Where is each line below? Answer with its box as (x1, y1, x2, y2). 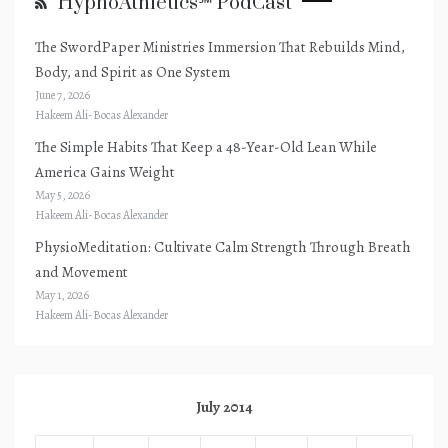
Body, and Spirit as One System (35, 61, 230, 82)
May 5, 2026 (35, 186, 90, 203)
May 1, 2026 (35, 286, 89, 303)
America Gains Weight (35, 161, 175, 182)
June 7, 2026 (35, 86, 90, 103)
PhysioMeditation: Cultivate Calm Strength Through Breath (35, 236, 411, 257)
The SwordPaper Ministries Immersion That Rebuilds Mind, (35, 36, 405, 57)
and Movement (35, 261, 128, 282)
